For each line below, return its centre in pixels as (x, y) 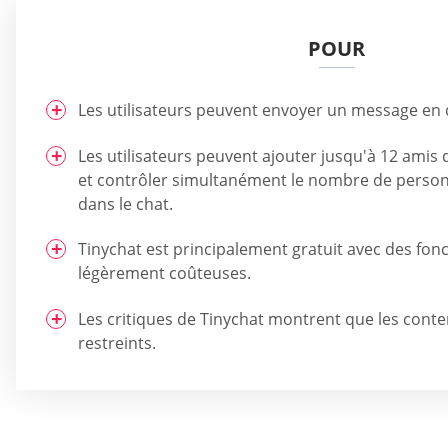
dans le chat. (125, 203)
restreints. (117, 342)
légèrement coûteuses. (164, 273)
